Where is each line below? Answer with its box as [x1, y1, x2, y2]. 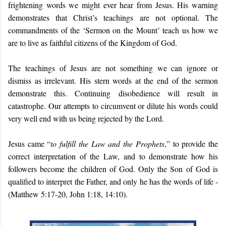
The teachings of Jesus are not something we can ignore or [8, 63, 218, 73]
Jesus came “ [8, 138, 51, 149]
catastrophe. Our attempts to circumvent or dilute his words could [8, 100, 218, 111]
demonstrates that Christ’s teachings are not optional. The [8, 12, 218, 23]
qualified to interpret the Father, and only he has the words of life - [8, 176, 218, 187]
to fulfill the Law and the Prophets [50, 138, 164, 149]
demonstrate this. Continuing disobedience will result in [8, 88, 218, 98]
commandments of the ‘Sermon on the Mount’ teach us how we [8, 25, 218, 35]
